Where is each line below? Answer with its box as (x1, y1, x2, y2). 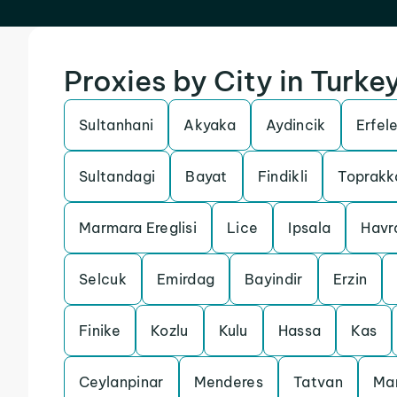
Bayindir (245, 270, 303, 288)
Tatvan (293, 373, 344, 391)
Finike (79, 322, 121, 339)
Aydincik (266, 116, 326, 134)
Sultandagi (79, 167, 156, 185)
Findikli (257, 167, 308, 185)
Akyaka (183, 116, 237, 134)
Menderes (193, 373, 264, 391)
